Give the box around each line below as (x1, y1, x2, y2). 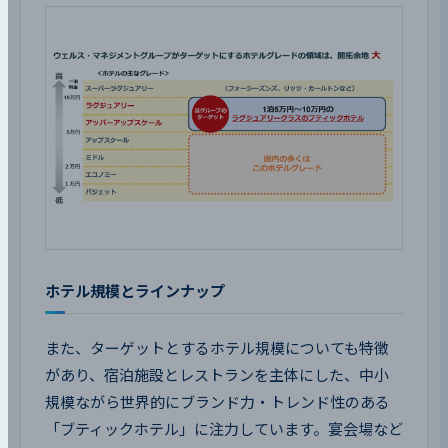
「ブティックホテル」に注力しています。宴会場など (45, 420, 403, 438)
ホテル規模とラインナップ (45, 282, 225, 300)
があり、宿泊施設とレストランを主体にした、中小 (45, 366, 389, 384)
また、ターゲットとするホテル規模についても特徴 (45, 339, 389, 357)
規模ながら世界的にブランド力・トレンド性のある (45, 393, 390, 411)
